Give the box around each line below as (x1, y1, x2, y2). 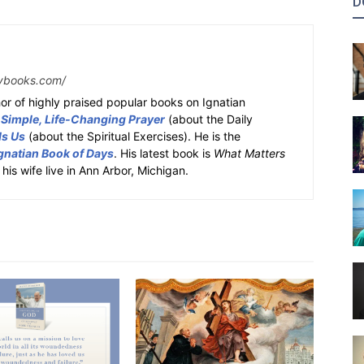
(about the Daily (165, 112, 253, 126)
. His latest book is (114, 146, 214, 160)
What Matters (214, 146, 285, 160)
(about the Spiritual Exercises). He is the (25, 129, 240, 143)
